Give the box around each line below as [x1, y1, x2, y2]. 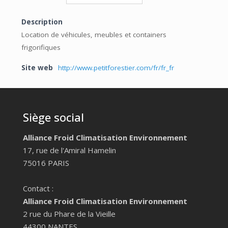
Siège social [23, 109, 84, 125]
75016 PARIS [23, 158, 69, 168]
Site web [21, 63, 53, 73]
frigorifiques [21, 43, 61, 52]
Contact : [23, 183, 53, 194]
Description [21, 17, 63, 27]
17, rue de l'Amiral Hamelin [23, 145, 116, 156]
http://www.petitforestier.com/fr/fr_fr [58, 63, 174, 73]
